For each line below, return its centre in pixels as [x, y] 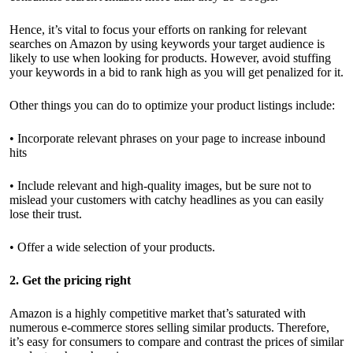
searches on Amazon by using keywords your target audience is [167, 44]
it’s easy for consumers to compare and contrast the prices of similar [176, 342]
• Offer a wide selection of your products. [112, 247]
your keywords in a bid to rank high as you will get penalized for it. [176, 72]
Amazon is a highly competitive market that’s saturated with [158, 314]
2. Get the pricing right [70, 281]
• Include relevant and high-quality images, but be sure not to [160, 186]
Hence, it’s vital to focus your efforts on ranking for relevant [158, 30]
